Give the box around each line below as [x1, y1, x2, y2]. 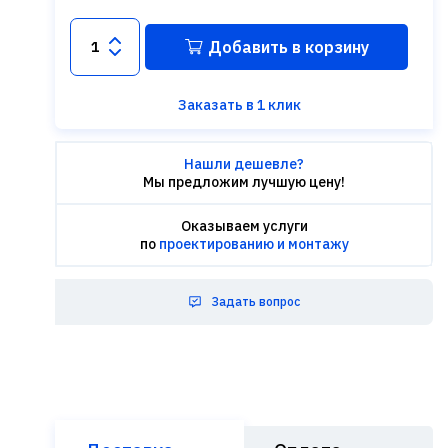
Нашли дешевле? [184, 155, 304, 173]
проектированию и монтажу [158, 235, 349, 253]
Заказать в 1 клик [177, 96, 301, 114]
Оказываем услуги [180, 217, 308, 235]
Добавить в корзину [207, 37, 369, 57]
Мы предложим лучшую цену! [143, 173, 345, 191]
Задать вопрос [210, 294, 300, 309]
